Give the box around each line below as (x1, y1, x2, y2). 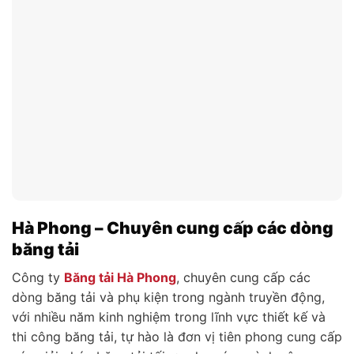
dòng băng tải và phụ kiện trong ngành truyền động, (12, 289, 325, 306)
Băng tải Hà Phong (64, 269, 176, 286)
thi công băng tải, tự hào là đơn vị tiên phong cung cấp (12, 329, 342, 345)
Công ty (12, 269, 64, 286)
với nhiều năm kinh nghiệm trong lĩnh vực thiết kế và (12, 309, 326, 326)
